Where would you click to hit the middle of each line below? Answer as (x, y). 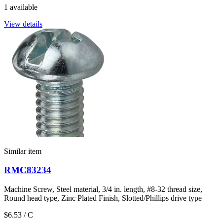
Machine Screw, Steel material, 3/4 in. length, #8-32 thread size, (103, 189)
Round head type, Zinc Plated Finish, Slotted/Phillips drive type (103, 198)
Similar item (23, 151)
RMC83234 (28, 170)
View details (23, 24)
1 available (21, 7)
